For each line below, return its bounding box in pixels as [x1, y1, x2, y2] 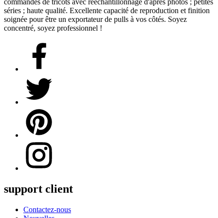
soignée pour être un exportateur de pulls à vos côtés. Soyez [4, 15, 187, 23]
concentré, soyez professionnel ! [4, 23, 102, 32]
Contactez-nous [23, 205, 71, 214]
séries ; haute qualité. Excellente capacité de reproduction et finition [4, 6, 210, 15]
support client [4, 182, 73, 195]
